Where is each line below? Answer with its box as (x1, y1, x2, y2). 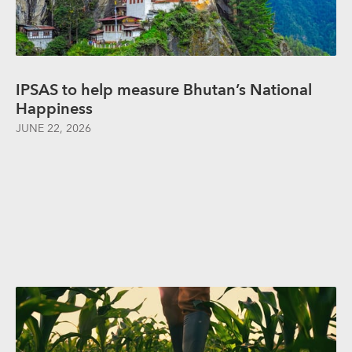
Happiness (16, 95, 93, 123)
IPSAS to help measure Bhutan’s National (16, 76, 312, 104)
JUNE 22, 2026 (16, 119, 91, 138)
